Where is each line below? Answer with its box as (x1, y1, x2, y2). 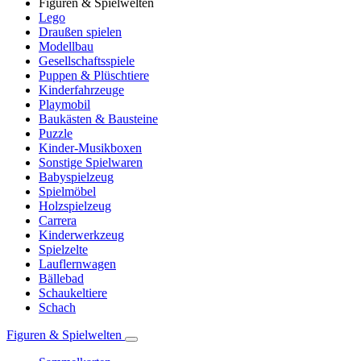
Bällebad (39, 272, 84, 286)
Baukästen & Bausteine (39, 112, 158, 127)
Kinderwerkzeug (39, 228, 124, 243)
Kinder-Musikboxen (39, 141, 142, 156)
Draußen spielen (39, 25, 122, 39)
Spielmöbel (39, 185, 96, 199)
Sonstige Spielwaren (39, 156, 143, 170)
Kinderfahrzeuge (39, 83, 124, 98)
